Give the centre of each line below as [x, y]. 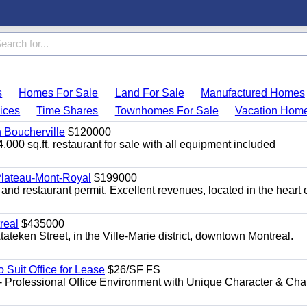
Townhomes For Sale [167, 111]
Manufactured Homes [253, 93]
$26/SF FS [133, 270]
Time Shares [67, 111]
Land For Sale [149, 93]
